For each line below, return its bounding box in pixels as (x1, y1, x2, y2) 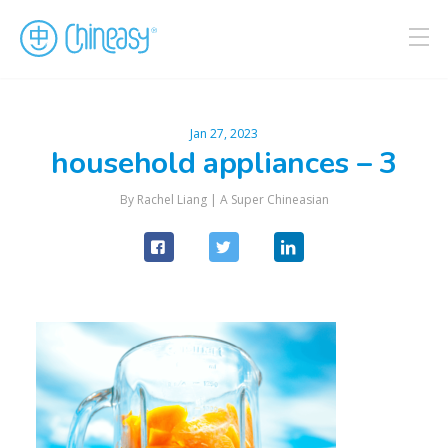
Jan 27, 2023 (190, 125, 258, 142)
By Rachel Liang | (119, 191, 220, 209)
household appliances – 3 (51, 143, 397, 184)
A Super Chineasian (219, 191, 329, 209)
